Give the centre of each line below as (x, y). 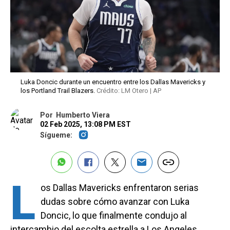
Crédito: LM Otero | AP (129, 91)
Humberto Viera (83, 115)
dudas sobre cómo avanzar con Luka (115, 202)
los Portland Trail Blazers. (59, 91)
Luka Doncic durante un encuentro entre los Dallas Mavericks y (113, 82)
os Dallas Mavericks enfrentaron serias (120, 188)
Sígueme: (56, 135)
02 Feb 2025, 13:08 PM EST (85, 124)
